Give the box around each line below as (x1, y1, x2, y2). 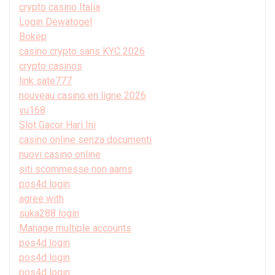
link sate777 (19, 74, 72, 87)
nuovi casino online (19, 148, 101, 160)
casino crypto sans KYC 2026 (19, 45, 145, 57)
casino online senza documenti (19, 133, 152, 145)
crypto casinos (19, 60, 82, 72)
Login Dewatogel (19, 15, 92, 28)
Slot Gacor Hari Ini (19, 118, 96, 131)
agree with (19, 192, 64, 204)
